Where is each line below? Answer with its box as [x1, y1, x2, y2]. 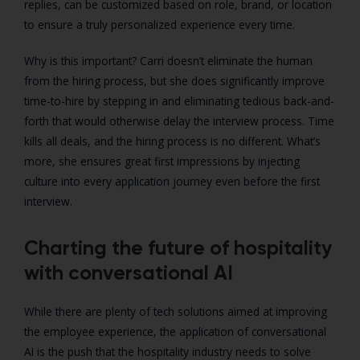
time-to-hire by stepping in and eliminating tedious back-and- [24, 93, 334, 109]
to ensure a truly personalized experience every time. [24, 17, 295, 33]
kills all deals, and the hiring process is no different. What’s [24, 133, 321, 149]
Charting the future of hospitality [24, 235, 332, 261]
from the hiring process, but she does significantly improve [24, 73, 325, 89]
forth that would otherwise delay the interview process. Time [24, 113, 334, 129]
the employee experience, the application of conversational [24, 324, 326, 340]
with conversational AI [24, 260, 233, 286]
